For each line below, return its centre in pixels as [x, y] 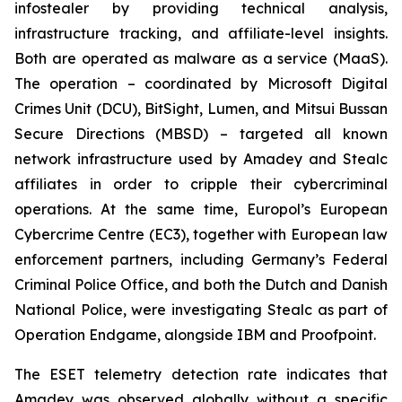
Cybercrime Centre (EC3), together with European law [201, 234]
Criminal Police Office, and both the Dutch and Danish [201, 284]
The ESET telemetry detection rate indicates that [201, 374]
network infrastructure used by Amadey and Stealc [201, 159]
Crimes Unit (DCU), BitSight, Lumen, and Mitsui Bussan [201, 109]
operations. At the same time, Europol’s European [201, 209]
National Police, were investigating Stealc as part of [201, 310]
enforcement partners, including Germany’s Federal [201, 259]
